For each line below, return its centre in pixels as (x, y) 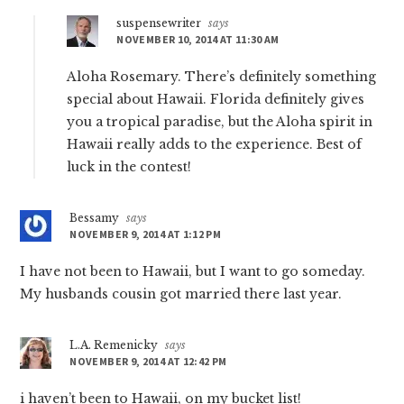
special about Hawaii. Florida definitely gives (216, 100)
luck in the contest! (129, 167)
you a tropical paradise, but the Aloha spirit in (220, 122)
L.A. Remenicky (114, 345)
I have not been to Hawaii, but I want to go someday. (193, 272)
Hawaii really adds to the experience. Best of (215, 145)
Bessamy (95, 218)
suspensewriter (159, 23)
